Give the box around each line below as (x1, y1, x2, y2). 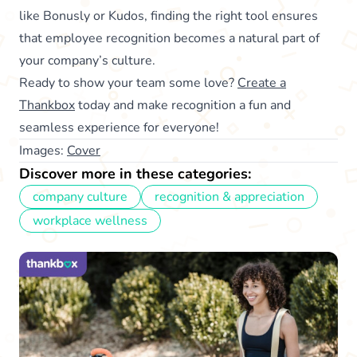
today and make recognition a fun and (75, 96, 291, 114)
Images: (19, 141, 67, 159)
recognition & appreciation (155, 187, 304, 206)
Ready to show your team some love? (19, 73, 237, 92)
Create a (237, 73, 286, 92)
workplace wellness (33, 211, 147, 229)
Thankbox (19, 96, 75, 114)
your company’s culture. (19, 51, 155, 69)
